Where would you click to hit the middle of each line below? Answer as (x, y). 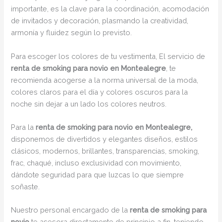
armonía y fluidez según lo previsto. (72, 33)
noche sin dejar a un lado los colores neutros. (89, 104)
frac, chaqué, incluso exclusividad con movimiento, (96, 163)
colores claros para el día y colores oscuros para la (100, 92)
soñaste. (26, 186)
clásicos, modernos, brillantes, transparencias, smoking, (105, 151)
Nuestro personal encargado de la (71, 210)
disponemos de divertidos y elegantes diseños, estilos (105, 139)
